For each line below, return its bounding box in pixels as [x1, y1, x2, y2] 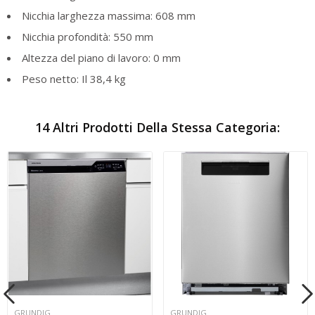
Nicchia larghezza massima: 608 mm [22, 8, 195, 22]
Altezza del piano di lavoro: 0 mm [22, 50, 181, 65]
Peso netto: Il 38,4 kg [22, 71, 126, 86]
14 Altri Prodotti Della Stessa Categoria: [35, 118, 280, 136]
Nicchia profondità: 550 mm [22, 29, 153, 44]
